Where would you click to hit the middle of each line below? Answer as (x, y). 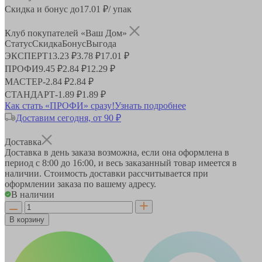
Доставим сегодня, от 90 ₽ (68, 118)
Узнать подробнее (150, 105)
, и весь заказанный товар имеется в (165, 163)
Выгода (101, 43)
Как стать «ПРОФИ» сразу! (60, 105)
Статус (18, 43)
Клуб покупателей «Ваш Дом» (67, 33)
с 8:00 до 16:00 (65, 163)
